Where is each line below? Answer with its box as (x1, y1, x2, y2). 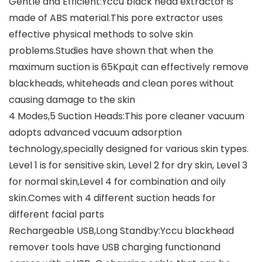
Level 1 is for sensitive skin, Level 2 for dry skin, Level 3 (9, 158, 247, 173)
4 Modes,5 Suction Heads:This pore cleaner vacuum (9, 109, 244, 123)
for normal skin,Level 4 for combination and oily (9, 175, 226, 189)
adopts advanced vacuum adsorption (9, 126, 182, 140)
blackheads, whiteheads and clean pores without (9, 77, 234, 91)
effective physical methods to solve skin (9, 27, 193, 42)
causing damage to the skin (9, 93, 135, 107)
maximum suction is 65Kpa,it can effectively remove (9, 60, 249, 74)
